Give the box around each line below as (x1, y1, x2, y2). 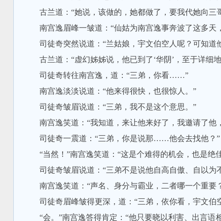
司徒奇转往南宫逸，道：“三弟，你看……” (23, 71, 188, 79)
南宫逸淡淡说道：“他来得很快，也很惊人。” (23, 87, 196, 95)
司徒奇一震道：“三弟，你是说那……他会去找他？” (23, 134, 220, 143)
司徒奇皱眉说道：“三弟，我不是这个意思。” (23, 103, 196, 111)
